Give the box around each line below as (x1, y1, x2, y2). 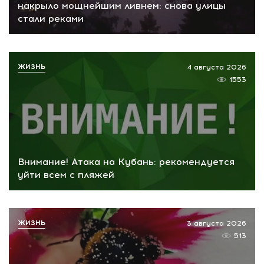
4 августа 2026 (187, 63, 246, 71)
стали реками (18, 13, 84, 24)
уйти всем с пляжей (18, 169, 114, 180)
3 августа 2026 (187, 219, 246, 227)
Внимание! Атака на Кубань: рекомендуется (18, 156, 235, 167)
